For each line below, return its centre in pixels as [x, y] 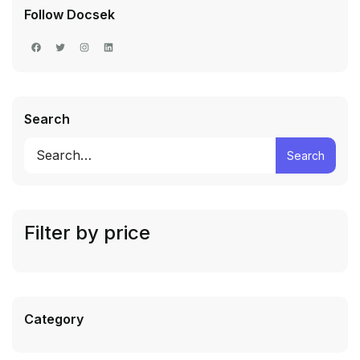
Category [54, 319]
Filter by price [87, 233]
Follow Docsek [70, 15]
